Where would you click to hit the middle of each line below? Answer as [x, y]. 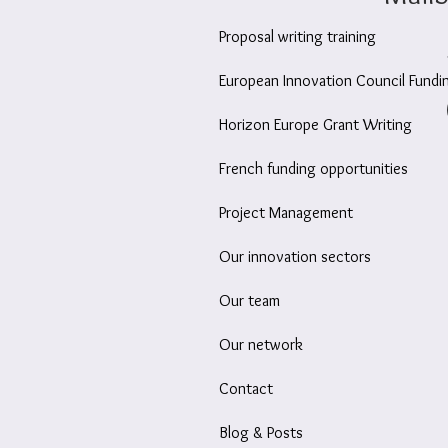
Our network [261, 345]
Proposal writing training [297, 37]
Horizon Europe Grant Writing [315, 125]
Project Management [286, 213]
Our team [249, 301]
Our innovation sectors [295, 257]
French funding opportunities [313, 169]
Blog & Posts [261, 433]
